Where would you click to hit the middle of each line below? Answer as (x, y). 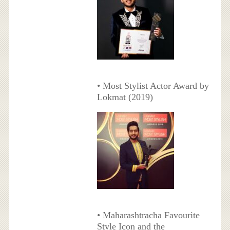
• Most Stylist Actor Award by (153, 86)
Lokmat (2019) (125, 97)
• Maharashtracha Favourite (148, 215)
